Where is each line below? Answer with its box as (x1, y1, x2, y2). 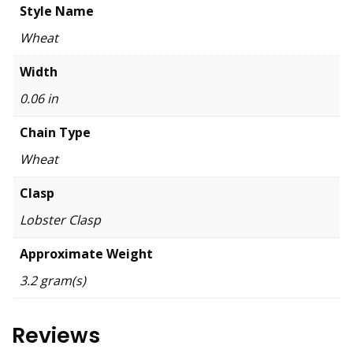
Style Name (20, 2, 94, 20)
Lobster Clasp (20, 210, 101, 229)
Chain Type (20, 123, 91, 141)
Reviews (12, 321, 100, 351)
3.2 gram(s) (20, 271, 86, 289)
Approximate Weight (20, 244, 153, 262)
